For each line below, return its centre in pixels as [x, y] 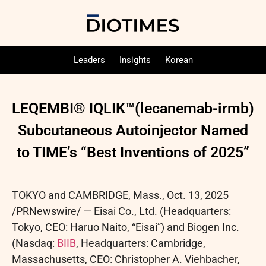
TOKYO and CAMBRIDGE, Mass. [87, 195]
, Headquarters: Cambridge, [141, 243]
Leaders [89, 60]
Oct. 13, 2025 [198, 195]
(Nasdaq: [34, 243]
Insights [135, 60]
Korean [179, 60]
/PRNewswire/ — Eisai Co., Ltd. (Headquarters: [121, 211]
